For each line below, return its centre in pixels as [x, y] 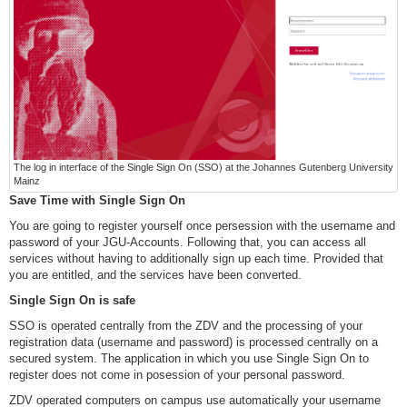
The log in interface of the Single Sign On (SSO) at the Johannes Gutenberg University [203, 167]
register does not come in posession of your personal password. [177, 374]
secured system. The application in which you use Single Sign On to [189, 358]
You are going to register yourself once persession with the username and [202, 225]
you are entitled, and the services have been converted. [155, 274]
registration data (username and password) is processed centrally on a [194, 342]
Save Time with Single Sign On [97, 200]
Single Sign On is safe [74, 300]
